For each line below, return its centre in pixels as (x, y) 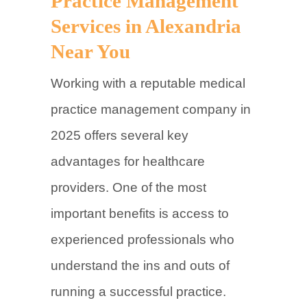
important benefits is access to (140, 213)
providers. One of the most (128, 187)
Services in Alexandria (146, 26)
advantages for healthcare (128, 161)
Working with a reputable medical (148, 83)
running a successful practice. (138, 292)
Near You (90, 52)
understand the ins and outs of (140, 266)
